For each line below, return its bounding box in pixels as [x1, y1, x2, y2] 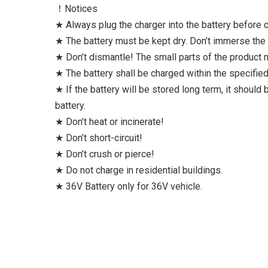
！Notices [55, 3, 98, 14]
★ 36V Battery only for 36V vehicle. [55, 181, 202, 192]
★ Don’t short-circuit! [55, 132, 142, 144]
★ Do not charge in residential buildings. [55, 165, 223, 176]
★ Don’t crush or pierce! [55, 148, 154, 160]
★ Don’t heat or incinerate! [55, 116, 164, 127]
